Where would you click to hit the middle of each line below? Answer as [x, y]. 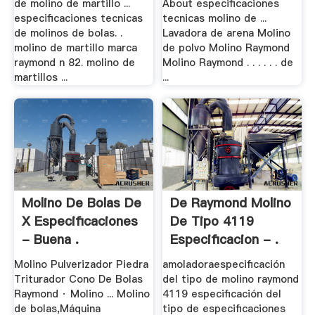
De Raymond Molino [231, 203]
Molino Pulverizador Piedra [81, 264]
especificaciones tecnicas [78, 18]
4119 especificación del [222, 294]
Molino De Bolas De [81, 203]
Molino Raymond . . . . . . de [228, 62]
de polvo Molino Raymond [226, 47]
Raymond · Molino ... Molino [82, 294]
